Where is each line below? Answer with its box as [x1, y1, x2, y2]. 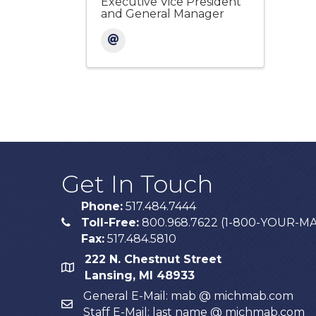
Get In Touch [61, 169, 213, 199]
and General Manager [101, 6, 224, 20]
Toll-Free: [81, 215, 139, 229]
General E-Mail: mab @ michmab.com [83, 288, 293, 303]
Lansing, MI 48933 [85, 268, 195, 282]
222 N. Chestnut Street [85, 252, 221, 266]
